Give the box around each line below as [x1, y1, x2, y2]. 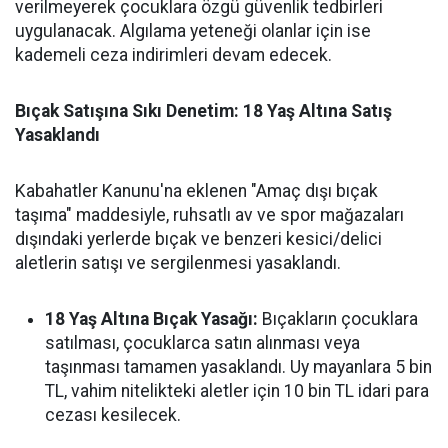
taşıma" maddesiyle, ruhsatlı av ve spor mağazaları [15, 205, 404, 225]
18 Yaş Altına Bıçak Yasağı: [45, 309, 258, 329]
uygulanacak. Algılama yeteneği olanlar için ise [15, 21, 371, 41]
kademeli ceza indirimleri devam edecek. [15, 45, 332, 65]
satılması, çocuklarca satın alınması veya [45, 333, 360, 353]
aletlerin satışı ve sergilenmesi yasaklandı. [15, 253, 341, 273]
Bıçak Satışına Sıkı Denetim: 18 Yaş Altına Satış [15, 101, 392, 121]
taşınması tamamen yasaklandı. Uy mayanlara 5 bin [45, 357, 432, 377]
